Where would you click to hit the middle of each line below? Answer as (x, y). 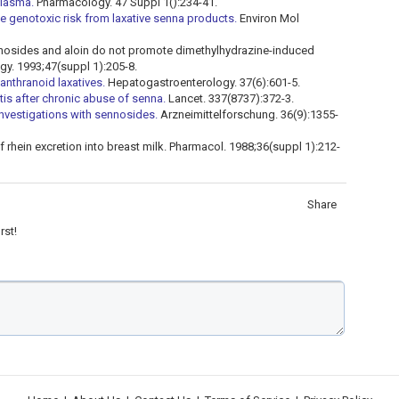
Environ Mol (268, 19)
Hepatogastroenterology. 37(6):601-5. (203, 83)
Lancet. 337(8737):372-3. (230, 99)
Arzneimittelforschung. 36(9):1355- (248, 115)
